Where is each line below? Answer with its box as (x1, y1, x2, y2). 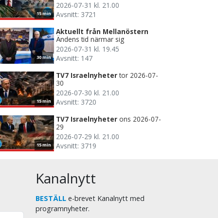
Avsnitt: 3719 (56, 141, 96, 150)
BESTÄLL (36, 193, 66, 203)
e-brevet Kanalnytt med (66, 193, 145, 203)
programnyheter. (36, 203, 90, 213)
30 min (36, 54, 51, 60)
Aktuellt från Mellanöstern (56, 26, 148, 36)
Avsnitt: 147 (56, 53, 92, 63)
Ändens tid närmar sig (56, 34, 124, 44)
